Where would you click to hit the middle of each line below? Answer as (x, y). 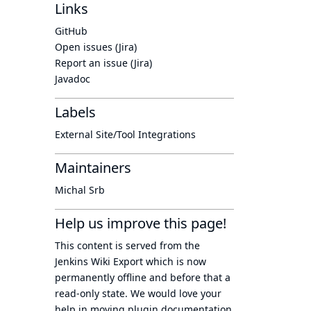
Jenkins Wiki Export (99, 261)
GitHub (71, 31)
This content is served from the (127, 245)
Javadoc (73, 79)
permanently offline (101, 277)
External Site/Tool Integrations (125, 134)
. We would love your (173, 293)
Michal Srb (80, 190)
